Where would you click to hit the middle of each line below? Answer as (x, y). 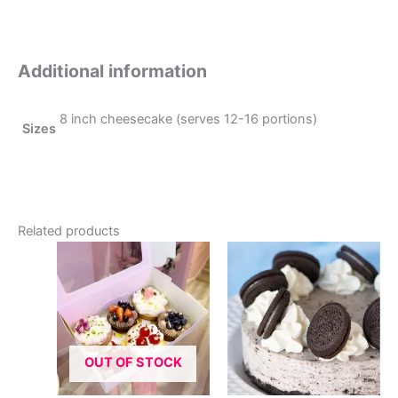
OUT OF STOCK (133, 362)
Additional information (112, 72)
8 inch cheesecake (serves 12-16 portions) (188, 119)
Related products (69, 231)
